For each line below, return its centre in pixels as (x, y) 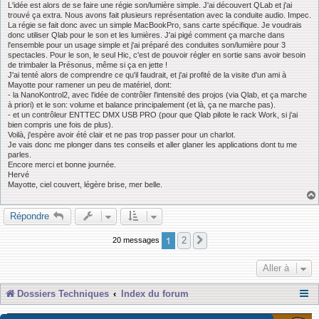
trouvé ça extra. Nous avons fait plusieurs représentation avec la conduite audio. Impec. (159, 15)
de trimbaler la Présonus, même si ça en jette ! (88, 65)
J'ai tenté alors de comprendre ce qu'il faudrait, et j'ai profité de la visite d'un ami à (147, 75)
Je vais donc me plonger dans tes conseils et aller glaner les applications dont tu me (152, 145)
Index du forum (155, 294)
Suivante (227, 241)
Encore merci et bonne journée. (62, 165)
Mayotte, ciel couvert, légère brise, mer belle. (85, 185)
